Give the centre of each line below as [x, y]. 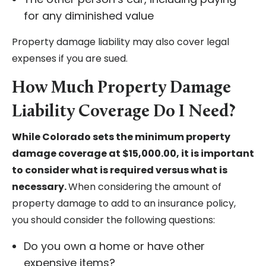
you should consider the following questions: [113, 220]
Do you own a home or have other [114, 246]
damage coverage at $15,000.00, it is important [133, 154]
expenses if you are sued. [70, 59]
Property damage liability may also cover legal [121, 42]
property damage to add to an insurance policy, [124, 204]
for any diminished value [89, 16]
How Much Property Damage [121, 88]
